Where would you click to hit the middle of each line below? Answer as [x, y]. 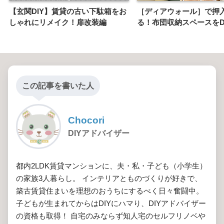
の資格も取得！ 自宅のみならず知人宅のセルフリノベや [111, 216]
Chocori [86, 120]
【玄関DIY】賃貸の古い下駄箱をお [68, 11]
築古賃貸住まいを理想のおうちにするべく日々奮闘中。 [110, 191]
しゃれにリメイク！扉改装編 [58, 22]
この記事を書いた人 [58, 86]
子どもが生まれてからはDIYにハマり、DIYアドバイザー [111, 203]
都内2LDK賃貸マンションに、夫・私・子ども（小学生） [111, 166]
